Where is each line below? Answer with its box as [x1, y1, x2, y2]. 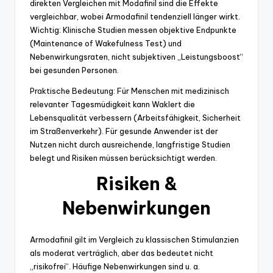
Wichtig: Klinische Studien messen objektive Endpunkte [30, 24, 236, 35]
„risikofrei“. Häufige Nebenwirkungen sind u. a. [30, 261, 200, 271]
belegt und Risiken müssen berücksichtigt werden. [30, 152, 217, 163]
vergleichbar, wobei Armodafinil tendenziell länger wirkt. [30, 11, 240, 21]
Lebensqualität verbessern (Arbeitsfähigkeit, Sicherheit [30, 112, 241, 122]
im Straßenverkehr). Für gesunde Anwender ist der [30, 126, 218, 136]
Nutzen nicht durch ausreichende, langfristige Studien [30, 139, 230, 149]
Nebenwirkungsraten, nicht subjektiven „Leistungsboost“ [30, 51, 243, 62]
